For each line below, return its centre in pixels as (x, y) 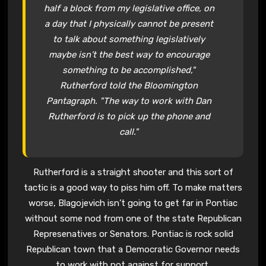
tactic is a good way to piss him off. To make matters (133, 188)
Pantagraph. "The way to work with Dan (129, 101)
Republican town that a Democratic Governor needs (133, 250)
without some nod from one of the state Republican (133, 219)
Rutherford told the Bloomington (129, 85)
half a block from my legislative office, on (129, 8)
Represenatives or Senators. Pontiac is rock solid (133, 234)
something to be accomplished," (129, 70)
